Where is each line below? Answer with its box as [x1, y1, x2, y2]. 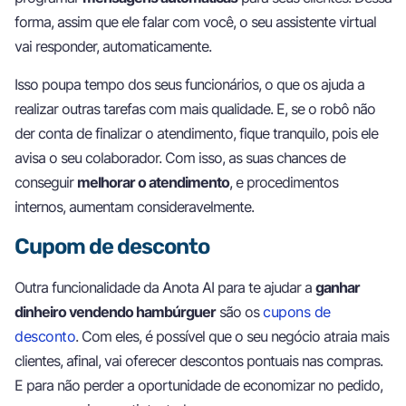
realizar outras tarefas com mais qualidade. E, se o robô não [14, 99, 375, 118]
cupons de [263, 302, 331, 321]
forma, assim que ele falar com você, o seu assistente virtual [14, 13, 376, 32]
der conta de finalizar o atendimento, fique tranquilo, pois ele [14, 123, 378, 142]
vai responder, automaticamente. [14, 37, 211, 56]
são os [216, 302, 263, 321]
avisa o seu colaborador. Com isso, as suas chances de [14, 148, 345, 167]
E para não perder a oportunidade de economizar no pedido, [14, 375, 382, 394]
